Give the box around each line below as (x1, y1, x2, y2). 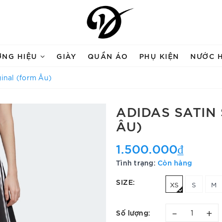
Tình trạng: (116, 158, 156, 167)
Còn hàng (158, 158, 192, 167)
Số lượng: (116, 207, 151, 217)
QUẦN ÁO (87, 51, 128, 60)
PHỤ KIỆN (139, 51, 179, 60)
